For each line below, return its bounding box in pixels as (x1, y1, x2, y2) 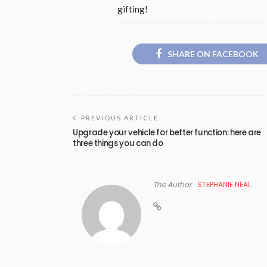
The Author (153, 179, 191, 190)
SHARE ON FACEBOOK (167, 48, 259, 59)
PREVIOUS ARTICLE (81, 113, 159, 122)
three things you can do (73, 137, 163, 149)
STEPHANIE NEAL (197, 179, 251, 190)
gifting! (117, 3, 148, 14)
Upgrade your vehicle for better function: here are (73, 126, 262, 138)
